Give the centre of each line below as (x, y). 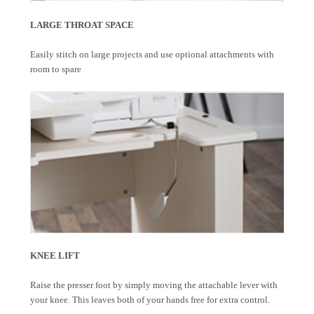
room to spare (56, 69)
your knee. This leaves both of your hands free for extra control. (150, 300)
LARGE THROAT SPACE (82, 25)
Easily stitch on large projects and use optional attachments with (152, 54)
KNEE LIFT (55, 256)
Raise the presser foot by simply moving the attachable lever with (154, 285)
